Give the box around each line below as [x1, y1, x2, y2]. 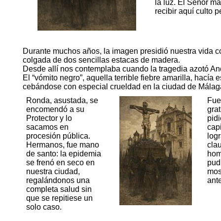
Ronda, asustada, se [26, 96, 98, 105]
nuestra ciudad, [26, 167, 80, 176]
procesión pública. [26, 132, 90, 141]
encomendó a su [26, 105, 84, 114]
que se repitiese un [26, 194, 93, 203]
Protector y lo [26, 114, 72, 123]
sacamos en [26, 123, 69, 132]
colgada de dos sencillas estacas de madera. [22, 55, 180, 64]
